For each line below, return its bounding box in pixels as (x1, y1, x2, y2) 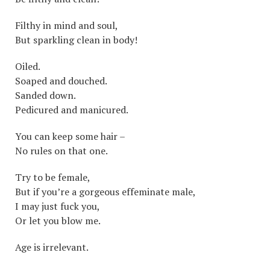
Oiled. (15, 59, 40, 73)
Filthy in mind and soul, (15, 18, 118, 32)
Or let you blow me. (15, 213, 101, 227)
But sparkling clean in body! (15, 33, 137, 46)
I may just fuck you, (15, 199, 100, 213)
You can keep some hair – (15, 129, 125, 143)
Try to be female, (15, 170, 90, 184)
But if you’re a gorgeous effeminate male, (15, 184, 196, 198)
